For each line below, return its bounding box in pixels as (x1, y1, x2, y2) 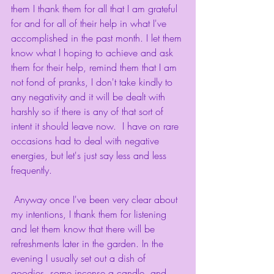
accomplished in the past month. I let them (11, 31, 185, 45)
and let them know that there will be (11, 222, 158, 236)
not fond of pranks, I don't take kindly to (11, 75, 176, 89)
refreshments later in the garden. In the (11, 237, 166, 251)
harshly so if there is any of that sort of (11, 105, 166, 119)
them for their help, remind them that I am (11, 61, 180, 75)
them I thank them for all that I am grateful (11, 2, 180, 16)
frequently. (11, 163, 55, 177)
